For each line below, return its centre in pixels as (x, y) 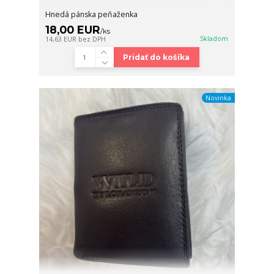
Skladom (214, 39)
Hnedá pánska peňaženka (92, 15)
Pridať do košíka (157, 57)
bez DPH (92, 39)
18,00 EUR (73, 30)
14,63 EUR (62, 39)
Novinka (218, 98)
